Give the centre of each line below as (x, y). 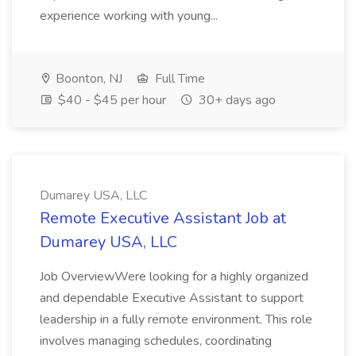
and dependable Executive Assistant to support (172, 298)
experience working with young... (130, 16)
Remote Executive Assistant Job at (163, 218)
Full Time (178, 79)
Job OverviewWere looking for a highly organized (174, 277)
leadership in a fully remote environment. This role (176, 319)
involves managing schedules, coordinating (156, 341)
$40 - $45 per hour (110, 100)
